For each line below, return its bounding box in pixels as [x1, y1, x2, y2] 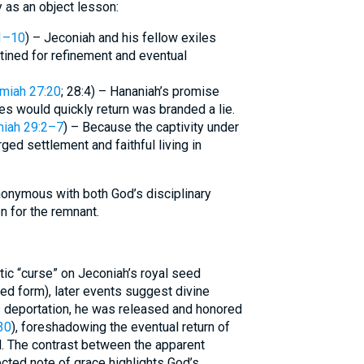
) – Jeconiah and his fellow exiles [24, 30, 216, 45]
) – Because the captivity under [63, 119, 239, 135]
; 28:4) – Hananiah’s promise [60, 84, 219, 99]
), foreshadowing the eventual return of [11, 319, 230, 335]
